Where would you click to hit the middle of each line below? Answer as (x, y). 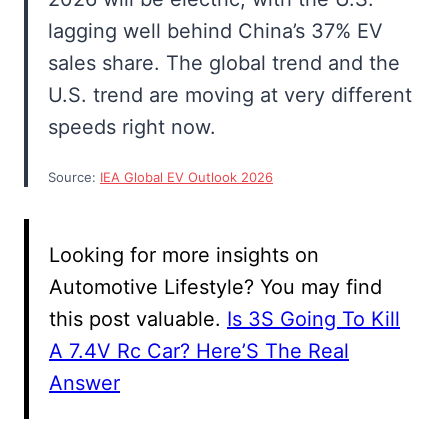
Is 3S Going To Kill (313, 319)
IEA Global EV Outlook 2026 (186, 177)
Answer (84, 383)
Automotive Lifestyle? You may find (215, 287)
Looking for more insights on (184, 255)
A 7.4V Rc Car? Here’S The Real (199, 351)
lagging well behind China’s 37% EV (215, 31)
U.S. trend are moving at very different (230, 95)
